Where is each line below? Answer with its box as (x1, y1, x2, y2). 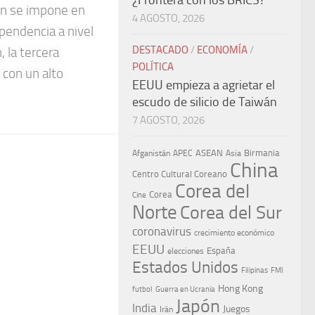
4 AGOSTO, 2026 (132, 12, 205, 25)
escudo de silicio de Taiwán (132, 94, 277, 110)
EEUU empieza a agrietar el (132, 77, 275, 93)
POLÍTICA (132, 60, 174, 73)
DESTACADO (132, 44, 188, 56)
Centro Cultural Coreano (132, 169, 227, 179)
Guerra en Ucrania (155, 284, 215, 294)
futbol (132, 285, 153, 294)
